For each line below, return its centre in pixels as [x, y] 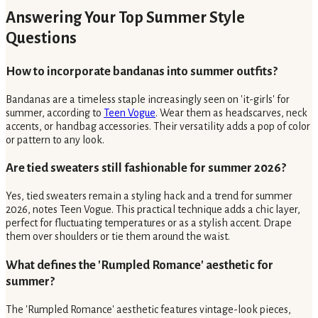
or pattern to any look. [55, 139]
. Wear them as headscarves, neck [231, 113]
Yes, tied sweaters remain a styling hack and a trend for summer [149, 196]
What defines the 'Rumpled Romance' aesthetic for [139, 265]
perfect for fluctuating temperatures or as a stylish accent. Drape [149, 223]
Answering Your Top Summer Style [125, 18]
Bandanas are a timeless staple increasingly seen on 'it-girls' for [148, 99]
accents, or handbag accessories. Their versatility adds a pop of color [158, 126]
